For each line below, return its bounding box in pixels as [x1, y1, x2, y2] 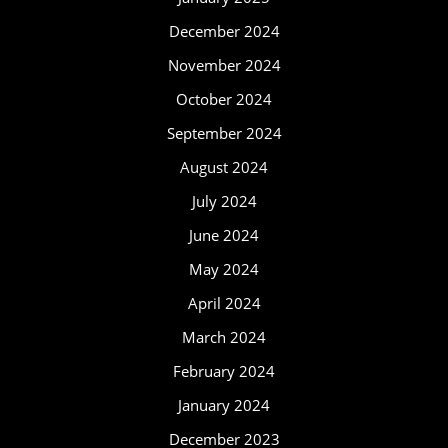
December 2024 [168, 21, 280, 41]
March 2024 [182, 327, 266, 347]
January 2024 [178, 395, 270, 415]
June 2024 [189, 225, 259, 245]
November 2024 [167, 55, 281, 75]
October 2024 [176, 89, 272, 109]
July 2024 [191, 191, 257, 211]
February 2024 [173, 361, 275, 381]
